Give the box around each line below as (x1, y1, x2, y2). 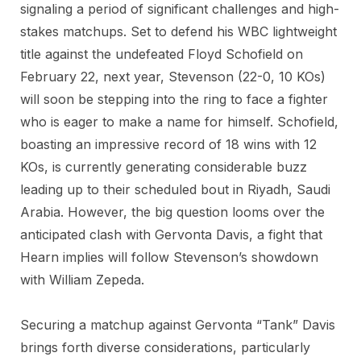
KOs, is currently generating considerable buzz (20, 159, 307, 175)
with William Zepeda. (20, 272, 144, 288)
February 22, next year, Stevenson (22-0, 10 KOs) (20, 68, 326, 85)
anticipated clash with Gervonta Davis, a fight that (20, 226, 322, 243)
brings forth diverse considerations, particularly (20, 339, 310, 355)
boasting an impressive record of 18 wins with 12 (20, 136, 317, 152)
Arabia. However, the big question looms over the (20, 204, 325, 220)
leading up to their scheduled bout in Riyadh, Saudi (20, 181, 330, 197)
